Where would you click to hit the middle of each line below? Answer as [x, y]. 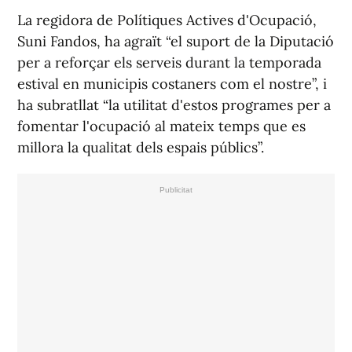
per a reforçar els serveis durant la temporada [169, 63]
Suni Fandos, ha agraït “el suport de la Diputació [176, 42]
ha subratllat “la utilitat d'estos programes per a [174, 105]
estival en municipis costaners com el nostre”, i [172, 84]
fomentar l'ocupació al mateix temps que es [161, 126]
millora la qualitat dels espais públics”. [141, 148]
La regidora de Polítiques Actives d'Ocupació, [167, 20]
